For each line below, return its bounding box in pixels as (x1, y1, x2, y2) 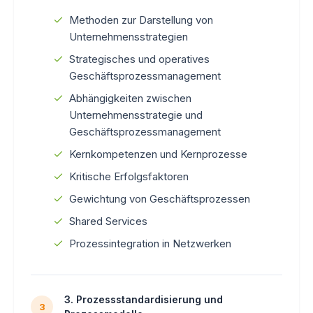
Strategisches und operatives (69, 52, 210, 66)
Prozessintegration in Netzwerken (69, 236, 231, 250)
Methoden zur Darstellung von (69, 13, 213, 27)
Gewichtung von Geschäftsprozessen (69, 191, 250, 205)
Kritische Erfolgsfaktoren (69, 169, 189, 183)
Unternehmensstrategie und (69, 108, 203, 122)
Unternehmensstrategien (69, 29, 188, 43)
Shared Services (69, 214, 147, 228)
